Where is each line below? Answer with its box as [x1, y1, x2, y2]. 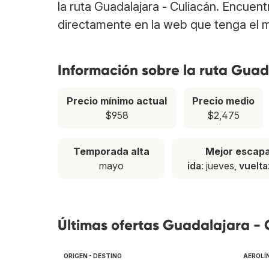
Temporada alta [73, 145, 150, 158]
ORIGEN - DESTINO [64, 252, 122, 260]
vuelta [238, 160, 268, 172]
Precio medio [192, 95, 255, 107]
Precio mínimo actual [67, 95, 168, 107]
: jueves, [201, 160, 239, 172]
